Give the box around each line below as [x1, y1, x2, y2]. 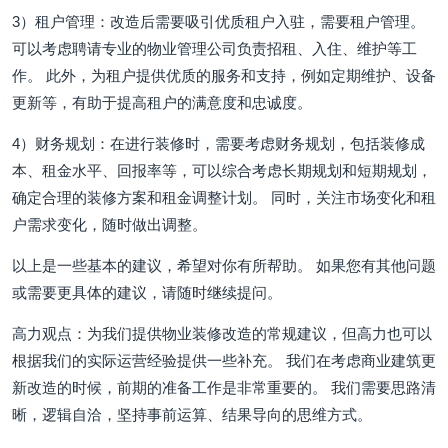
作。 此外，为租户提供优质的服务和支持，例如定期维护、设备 [12, 67, 436, 84]
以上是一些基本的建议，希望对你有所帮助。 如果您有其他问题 [12, 257, 436, 274]
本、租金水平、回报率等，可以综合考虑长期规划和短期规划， [12, 162, 432, 179]
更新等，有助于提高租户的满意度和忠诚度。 [12, 94, 312, 111]
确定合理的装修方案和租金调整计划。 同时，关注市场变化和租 [12, 189, 436, 206]
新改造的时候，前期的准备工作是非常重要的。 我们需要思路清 [12, 379, 436, 396]
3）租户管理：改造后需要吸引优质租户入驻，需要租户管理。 [12, 13, 425, 30]
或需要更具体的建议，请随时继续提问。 [12, 284, 282, 301]
